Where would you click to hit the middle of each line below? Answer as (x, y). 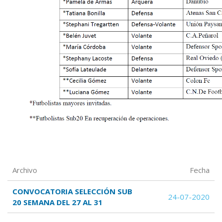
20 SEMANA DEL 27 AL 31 (57, 202)
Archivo (25, 170)
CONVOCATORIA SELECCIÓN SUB (72, 192)
